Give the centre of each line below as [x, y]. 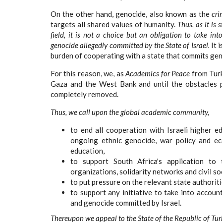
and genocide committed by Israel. [126, 203]
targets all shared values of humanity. [114, 24]
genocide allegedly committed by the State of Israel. [131, 45]
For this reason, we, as [88, 73]
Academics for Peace [159, 73]
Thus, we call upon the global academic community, [130, 112]
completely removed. [84, 94]
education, [87, 151]
